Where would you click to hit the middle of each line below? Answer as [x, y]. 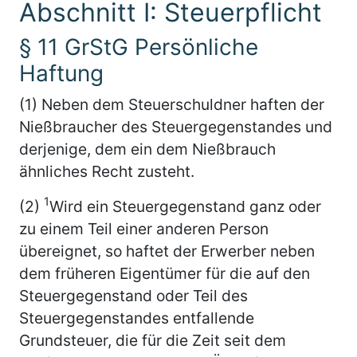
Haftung [61, 73]
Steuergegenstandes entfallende [137, 318]
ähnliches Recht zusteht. [107, 171]
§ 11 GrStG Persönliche [139, 47]
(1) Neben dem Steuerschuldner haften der [172, 104]
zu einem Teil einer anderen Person [144, 228]
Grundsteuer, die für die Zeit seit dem [153, 340]
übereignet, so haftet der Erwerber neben [167, 251]
